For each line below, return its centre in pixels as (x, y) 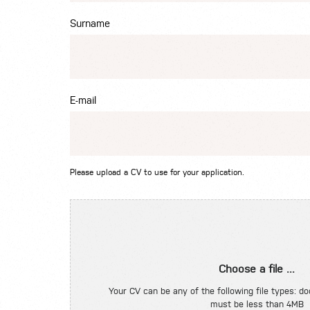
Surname (90, 24)
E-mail (83, 100)
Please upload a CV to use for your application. (157, 173)
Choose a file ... (257, 269)
